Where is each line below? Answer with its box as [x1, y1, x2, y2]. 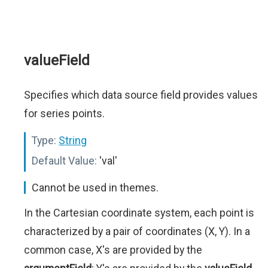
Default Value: [32, 154, 97, 167]
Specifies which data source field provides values [24, 89, 258, 102]
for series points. [24, 107, 105, 120]
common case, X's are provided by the [24, 243, 202, 257]
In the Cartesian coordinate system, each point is [24, 206, 254, 220]
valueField [24, 52, 90, 69]
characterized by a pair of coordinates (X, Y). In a [24, 225, 250, 238]
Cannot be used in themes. [32, 181, 159, 194]
